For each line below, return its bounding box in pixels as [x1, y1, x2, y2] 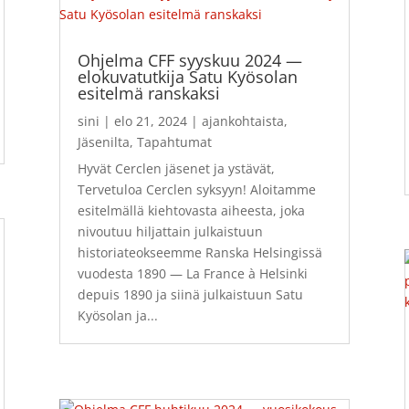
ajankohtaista [201, 112, 284, 131]
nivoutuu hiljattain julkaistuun [77, 223, 263, 241]
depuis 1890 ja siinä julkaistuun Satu [77, 286, 303, 304]
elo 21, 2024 [113, 112, 187, 131]
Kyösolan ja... [77, 307, 158, 325]
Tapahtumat [136, 133, 212, 152]
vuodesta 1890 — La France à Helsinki [77, 265, 308, 283]
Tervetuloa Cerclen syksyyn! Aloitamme [77, 181, 316, 199]
